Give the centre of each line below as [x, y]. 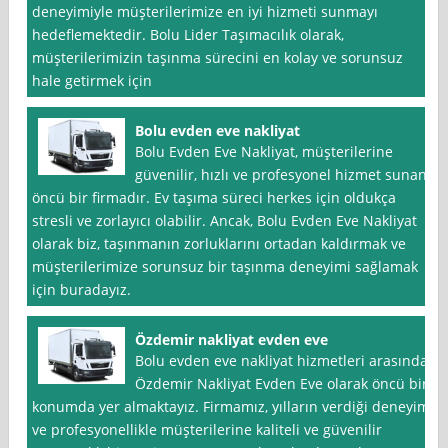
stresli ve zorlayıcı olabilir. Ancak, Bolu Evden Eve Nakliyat [225, 221]
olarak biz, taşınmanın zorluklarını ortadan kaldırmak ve [219, 244]
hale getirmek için [92, 81]
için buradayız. [82, 290]
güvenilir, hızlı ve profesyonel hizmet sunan [281, 175]
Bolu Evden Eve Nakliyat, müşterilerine [264, 152]
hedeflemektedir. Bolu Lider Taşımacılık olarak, [188, 35]
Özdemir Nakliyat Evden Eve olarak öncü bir [282, 384]
